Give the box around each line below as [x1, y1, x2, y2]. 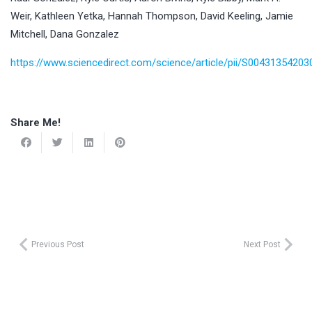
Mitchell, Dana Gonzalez [10, 27, 119, 40]
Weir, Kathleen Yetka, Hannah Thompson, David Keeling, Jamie [10, 9, 293, 22]
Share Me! [10, 116, 61, 129]
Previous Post [31, 239, 84, 249]
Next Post [244, 239, 281, 249]
